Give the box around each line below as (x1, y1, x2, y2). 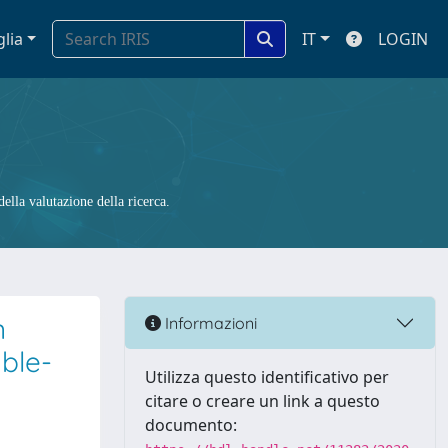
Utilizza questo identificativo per (145, 366, 389, 388)
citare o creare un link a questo (145, 390, 380, 412)
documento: (145, 414, 237, 436)
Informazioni (161, 312, 257, 333)
